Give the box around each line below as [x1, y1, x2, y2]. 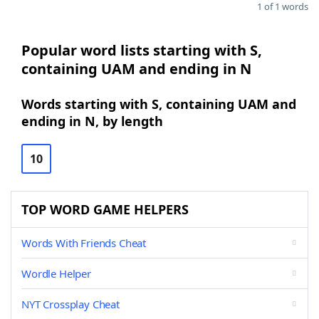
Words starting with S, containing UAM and [21, 95, 296, 113]
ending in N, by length [21, 113, 163, 130]
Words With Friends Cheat [21, 236, 147, 250]
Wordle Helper [21, 266, 91, 281]
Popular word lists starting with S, [21, 41, 262, 60]
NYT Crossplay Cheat [21, 297, 120, 311]
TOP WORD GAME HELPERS [21, 201, 189, 218]
